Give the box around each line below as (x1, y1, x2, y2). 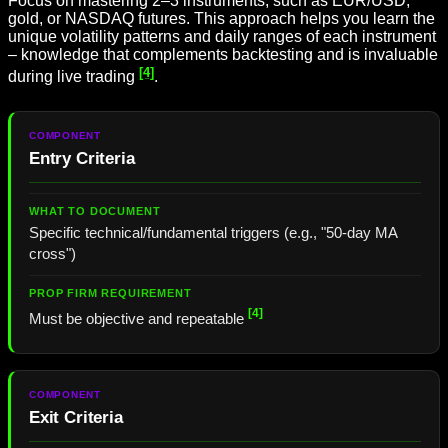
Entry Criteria (29, 148, 135, 168)
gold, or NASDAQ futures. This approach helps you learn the (8, 10, 435, 28)
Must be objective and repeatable (29, 310, 248, 327)
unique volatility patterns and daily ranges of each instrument (8, 28, 436, 46)
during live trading (8, 68, 139, 86)
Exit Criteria (29, 408, 123, 428)
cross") (29, 245, 76, 262)
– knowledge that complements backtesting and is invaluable (8, 46, 438, 64)
